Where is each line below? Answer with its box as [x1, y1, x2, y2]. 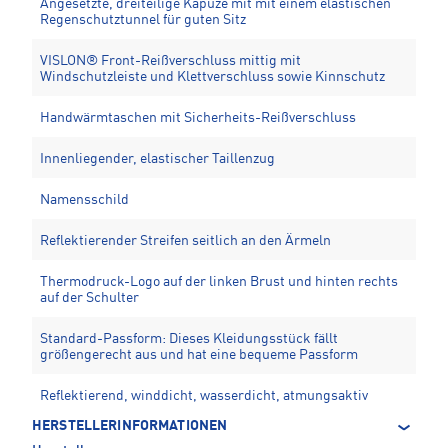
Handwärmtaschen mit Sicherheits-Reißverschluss [40, 111, 356, 126]
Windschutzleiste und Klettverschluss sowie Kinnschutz [40, 70, 385, 85]
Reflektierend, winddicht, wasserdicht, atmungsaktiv [40, 389, 368, 404]
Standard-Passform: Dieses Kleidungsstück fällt [40, 332, 338, 347]
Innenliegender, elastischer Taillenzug [40, 152, 275, 167]
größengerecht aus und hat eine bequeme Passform [40, 348, 358, 363]
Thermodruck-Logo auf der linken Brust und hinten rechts [40, 275, 398, 290]
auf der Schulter [40, 291, 139, 306]
